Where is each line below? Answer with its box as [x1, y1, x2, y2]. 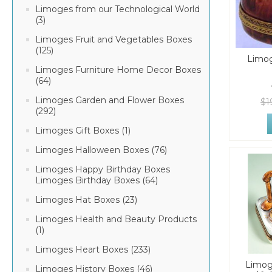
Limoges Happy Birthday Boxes [35, 164, 170, 175]
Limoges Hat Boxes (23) [35, 194, 137, 205]
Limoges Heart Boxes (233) [35, 244, 151, 255]
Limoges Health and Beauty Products [35, 214, 197, 225]
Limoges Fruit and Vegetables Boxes [35, 34, 192, 45]
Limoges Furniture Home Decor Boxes [35, 64, 201, 75]
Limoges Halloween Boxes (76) [35, 144, 167, 155]
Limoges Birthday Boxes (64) [35, 175, 158, 186]
